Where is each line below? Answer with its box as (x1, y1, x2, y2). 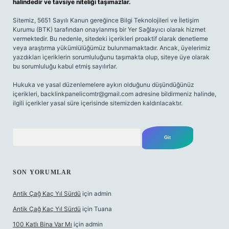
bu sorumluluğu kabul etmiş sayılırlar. (13, 62, 117, 70)
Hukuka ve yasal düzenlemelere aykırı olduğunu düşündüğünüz (13, 81, 194, 88)
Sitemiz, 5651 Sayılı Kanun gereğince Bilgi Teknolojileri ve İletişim (13, 16, 199, 24)
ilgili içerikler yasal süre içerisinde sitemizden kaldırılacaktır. (13, 99, 182, 107)
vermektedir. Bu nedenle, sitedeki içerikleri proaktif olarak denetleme (13, 35, 208, 42)
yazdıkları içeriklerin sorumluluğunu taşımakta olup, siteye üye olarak (13, 53, 210, 61)
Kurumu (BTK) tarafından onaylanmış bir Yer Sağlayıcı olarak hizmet (13, 26, 205, 33)
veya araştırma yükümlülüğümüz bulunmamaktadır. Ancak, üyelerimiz (13, 44, 211, 52)
